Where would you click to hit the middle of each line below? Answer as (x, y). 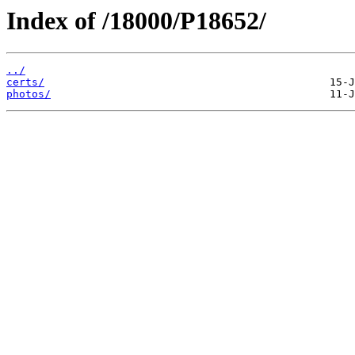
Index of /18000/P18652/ (136, 21)
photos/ (29, 94)
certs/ (25, 82)
